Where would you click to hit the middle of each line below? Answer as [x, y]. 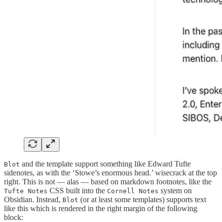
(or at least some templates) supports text [142, 199]
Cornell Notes [133, 191]
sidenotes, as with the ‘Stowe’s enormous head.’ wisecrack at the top [111, 172]
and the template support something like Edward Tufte [105, 164]
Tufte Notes [26, 191]
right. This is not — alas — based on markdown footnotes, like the [108, 181]
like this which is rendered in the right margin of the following [101, 208]
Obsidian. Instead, [33, 199]
